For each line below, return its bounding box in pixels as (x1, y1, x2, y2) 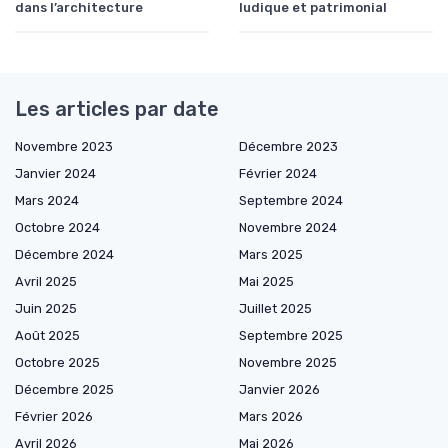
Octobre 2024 (15, 219, 100, 235)
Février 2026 (15, 408, 93, 424)
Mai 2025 (239, 273, 294, 289)
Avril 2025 (15, 273, 77, 289)
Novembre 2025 (239, 354, 337, 370)
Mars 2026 (239, 408, 303, 424)
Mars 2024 (15, 192, 79, 208)
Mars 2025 (239, 246, 303, 262)
